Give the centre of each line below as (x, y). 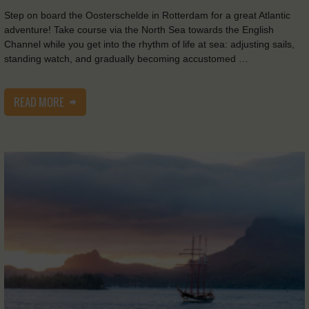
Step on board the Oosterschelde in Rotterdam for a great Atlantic (147, 16)
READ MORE (40, 102)
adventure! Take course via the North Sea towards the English (139, 30)
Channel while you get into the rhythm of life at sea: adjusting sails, (149, 44)
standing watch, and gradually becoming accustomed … (126, 59)
